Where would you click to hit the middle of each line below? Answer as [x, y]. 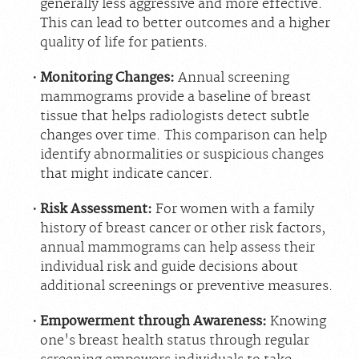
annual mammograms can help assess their [177, 247]
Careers [179, 15]
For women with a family [233, 209]
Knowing [296, 321]
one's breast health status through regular [174, 340]
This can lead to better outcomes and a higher [185, 23]
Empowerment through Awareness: [153, 321]
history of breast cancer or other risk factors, [182, 228]
